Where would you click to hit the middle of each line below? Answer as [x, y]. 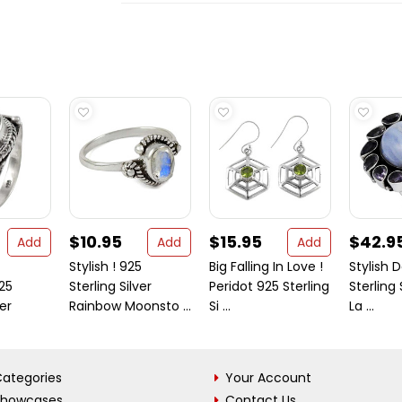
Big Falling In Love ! [266, 267]
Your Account [268, 378]
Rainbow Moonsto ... [130, 306]
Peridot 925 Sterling [269, 286]
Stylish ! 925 [105, 267]
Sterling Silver [110, 286]
